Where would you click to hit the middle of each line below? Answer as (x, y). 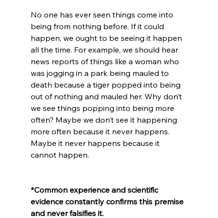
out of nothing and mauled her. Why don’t (107, 96)
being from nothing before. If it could (98, 26)
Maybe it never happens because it (96, 143)
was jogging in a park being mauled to (100, 73)
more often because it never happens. (101, 131)
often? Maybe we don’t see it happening (105, 119)
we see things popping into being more (103, 108)
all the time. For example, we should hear (105, 49)
